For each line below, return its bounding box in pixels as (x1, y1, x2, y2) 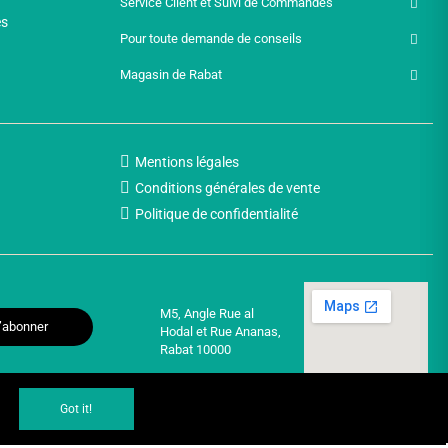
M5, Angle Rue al (159, 306, 254, 321)
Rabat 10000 (159, 342, 231, 357)
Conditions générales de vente (134, 180, 320, 196)
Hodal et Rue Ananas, (159, 324, 281, 339)
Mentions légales (134, 154, 239, 170)
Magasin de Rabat (119, 67, 222, 82)
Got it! (60, 402, 92, 416)
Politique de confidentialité (134, 206, 298, 222)
